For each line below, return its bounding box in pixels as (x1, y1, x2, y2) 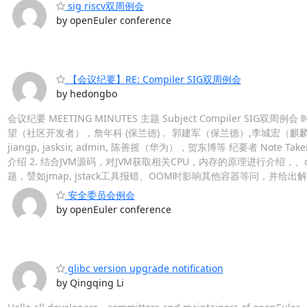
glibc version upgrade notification (64, 261, 223, 275)
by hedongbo (56, 87, 117, 101)
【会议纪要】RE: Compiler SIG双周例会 (64, 73, 241, 86)
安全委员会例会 (64, 188, 135, 202)
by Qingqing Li (56, 275, 124, 289)
